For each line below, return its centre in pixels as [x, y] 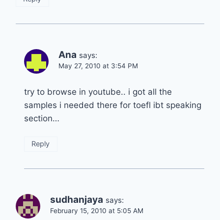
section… [42, 118]
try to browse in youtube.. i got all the [98, 92]
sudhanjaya [77, 199]
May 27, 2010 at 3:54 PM [98, 66]
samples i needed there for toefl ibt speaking [113, 105]
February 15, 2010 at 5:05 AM [97, 210]
